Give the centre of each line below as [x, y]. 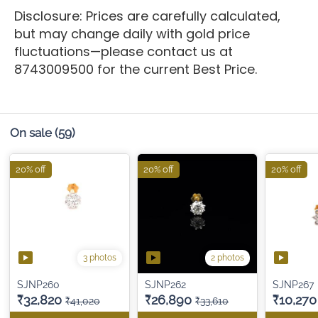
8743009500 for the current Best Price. [136, 69]
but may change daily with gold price [132, 34]
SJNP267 [293, 285]
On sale [31, 133]
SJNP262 [165, 285]
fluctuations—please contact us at [124, 51]
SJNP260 [38, 285]
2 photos [227, 257]
